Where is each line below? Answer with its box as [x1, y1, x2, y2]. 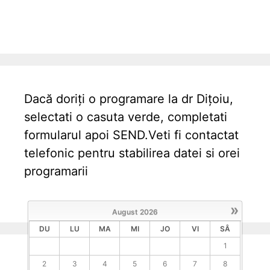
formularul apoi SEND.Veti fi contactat [24, 127, 239, 142]
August [111, 207, 138, 217]
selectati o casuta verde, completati [24, 109, 227, 124]
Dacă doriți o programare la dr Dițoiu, [24, 91, 233, 106]
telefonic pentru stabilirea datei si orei [24, 145, 240, 160]
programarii [24, 163, 88, 178]
